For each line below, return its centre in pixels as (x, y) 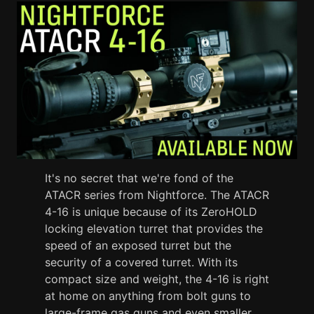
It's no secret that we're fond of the (139, 178)
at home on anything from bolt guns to (148, 295)
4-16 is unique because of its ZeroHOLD (151, 211)
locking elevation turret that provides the (154, 228)
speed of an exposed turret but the (138, 245)
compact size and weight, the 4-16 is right (157, 279)
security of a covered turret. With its (141, 262)
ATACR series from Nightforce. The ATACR (157, 194)
